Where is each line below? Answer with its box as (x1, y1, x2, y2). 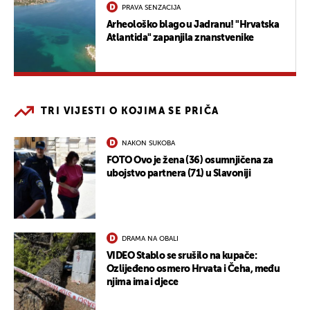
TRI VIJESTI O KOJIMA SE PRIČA (41, 106, 219, 116)
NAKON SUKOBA (122, 139, 175, 147)
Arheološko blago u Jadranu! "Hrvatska (107, 19, 280, 30)
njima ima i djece (107, 277, 179, 287)
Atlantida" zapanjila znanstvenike (107, 33, 254, 43)
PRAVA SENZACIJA (122, 3, 181, 11)
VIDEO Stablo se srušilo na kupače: (107, 250, 257, 261)
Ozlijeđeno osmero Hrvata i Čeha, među (107, 264, 280, 274)
